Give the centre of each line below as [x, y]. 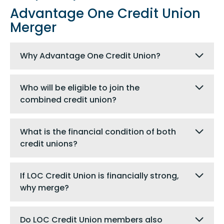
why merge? [44, 187]
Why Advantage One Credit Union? [90, 55]
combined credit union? [68, 99]
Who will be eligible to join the [80, 87]
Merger [33, 27]
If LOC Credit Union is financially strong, [99, 175]
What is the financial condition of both [98, 131]
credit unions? [49, 143]
